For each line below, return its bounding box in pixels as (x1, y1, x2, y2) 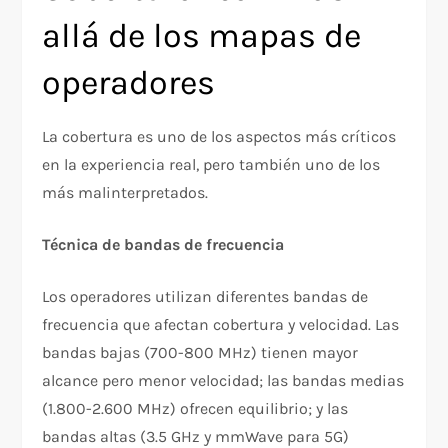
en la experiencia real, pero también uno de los (42, 154, 381, 174)
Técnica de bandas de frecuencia (42, 234, 285, 254)
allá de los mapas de (42, 15, 362, 56)
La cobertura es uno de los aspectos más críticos (42, 126, 397, 146)
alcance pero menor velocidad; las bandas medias (42, 370, 405, 390)
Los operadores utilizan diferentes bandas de (42, 286, 369, 306)
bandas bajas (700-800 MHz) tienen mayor (42, 342, 359, 362)
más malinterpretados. (42, 182, 209, 202)
